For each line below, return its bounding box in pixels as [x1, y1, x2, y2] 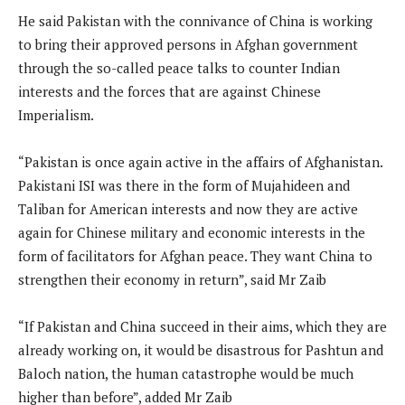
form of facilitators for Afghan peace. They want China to [18, 247, 372, 266]
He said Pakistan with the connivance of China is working [18, 12, 372, 31]
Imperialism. [18, 106, 94, 125]
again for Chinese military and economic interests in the [18, 223, 365, 242]
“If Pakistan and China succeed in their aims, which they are [18, 317, 387, 336]
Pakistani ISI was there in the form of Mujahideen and [18, 176, 350, 195]
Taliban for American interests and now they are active [18, 200, 358, 219]
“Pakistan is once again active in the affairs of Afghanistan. [18, 153, 382, 172]
